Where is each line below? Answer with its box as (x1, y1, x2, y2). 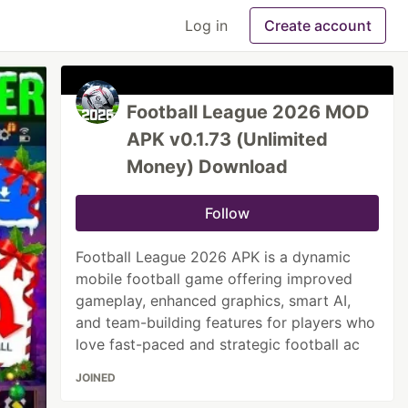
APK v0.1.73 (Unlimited (127, 128, 329, 150)
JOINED (76, 371, 117, 384)
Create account (264, 16, 372, 35)
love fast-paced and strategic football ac (76, 335, 361, 353)
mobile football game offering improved (76, 270, 353, 288)
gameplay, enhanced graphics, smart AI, (76, 291, 352, 310)
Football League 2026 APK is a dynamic (76, 248, 352, 266)
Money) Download (127, 156, 289, 178)
